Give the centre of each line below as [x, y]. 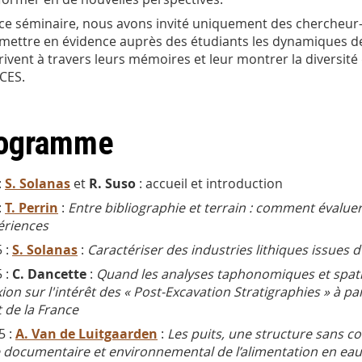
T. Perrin [32, 208]
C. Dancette [49, 274]
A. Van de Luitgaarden [86, 334]
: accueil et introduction [209, 184]
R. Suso [112, 184]
